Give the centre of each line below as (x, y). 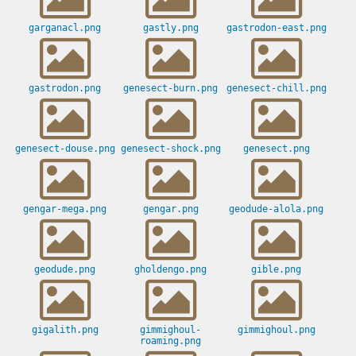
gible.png (276, 270)
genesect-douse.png (65, 149)
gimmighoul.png (276, 330)
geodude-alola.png (276, 209)
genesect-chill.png (276, 89)
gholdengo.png (170, 270)
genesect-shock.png (170, 149)
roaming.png (170, 341)
